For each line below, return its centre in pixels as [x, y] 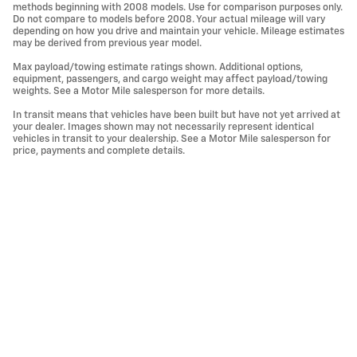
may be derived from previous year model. [107, 44]
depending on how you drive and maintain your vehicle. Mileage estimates [178, 32]
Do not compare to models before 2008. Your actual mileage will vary [169, 20]
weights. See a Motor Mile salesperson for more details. [139, 92]
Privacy [324, 276]
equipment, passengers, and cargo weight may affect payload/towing [170, 80]
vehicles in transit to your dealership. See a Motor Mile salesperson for [172, 139]
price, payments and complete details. [99, 151]
